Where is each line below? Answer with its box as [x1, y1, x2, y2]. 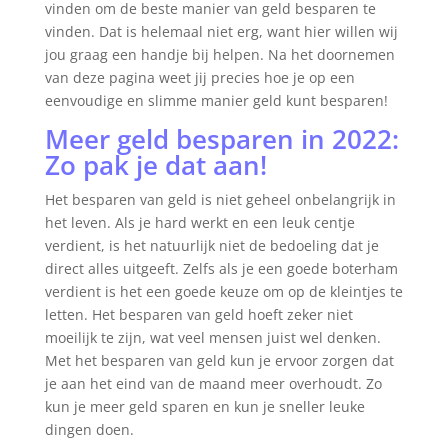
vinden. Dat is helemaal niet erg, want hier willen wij [44, 21, 398, 41]
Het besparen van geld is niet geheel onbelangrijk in [44, 189, 396, 209]
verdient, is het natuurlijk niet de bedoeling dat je [44, 235, 379, 255]
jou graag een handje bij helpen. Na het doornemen [44, 44, 395, 64]
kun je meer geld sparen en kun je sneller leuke [44, 396, 365, 416]
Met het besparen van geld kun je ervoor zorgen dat [44, 350, 394, 370]
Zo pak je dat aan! [44, 146, 267, 183]
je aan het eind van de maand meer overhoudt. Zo [44, 373, 382, 393]
